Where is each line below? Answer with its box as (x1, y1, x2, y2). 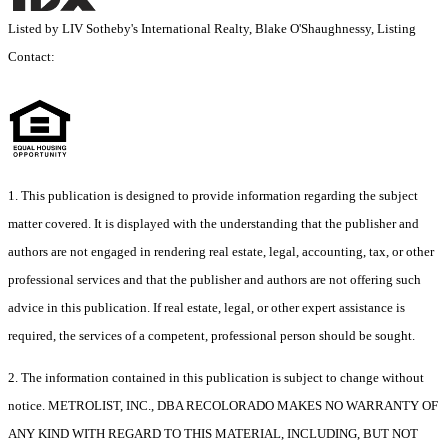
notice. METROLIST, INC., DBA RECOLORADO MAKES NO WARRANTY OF (8, 398, 438, 414)
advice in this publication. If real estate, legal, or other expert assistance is (8, 300, 405, 316)
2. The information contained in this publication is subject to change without (8, 370, 424, 386)
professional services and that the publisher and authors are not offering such (8, 272, 421, 288)
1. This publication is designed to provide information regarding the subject (8, 188, 418, 204)
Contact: (8, 49, 61, 65)
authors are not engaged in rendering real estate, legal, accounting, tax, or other (8, 244, 434, 260)
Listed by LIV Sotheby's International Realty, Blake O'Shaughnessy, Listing (8, 21, 416, 37)
